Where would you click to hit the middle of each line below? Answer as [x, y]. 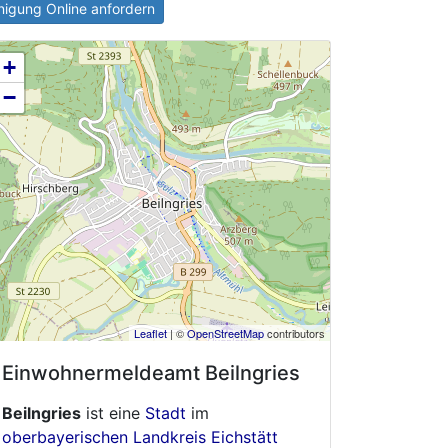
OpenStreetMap [225, 333]
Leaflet [150, 333]
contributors [294, 333]
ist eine [113, 413]
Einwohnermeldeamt [103, 373]
